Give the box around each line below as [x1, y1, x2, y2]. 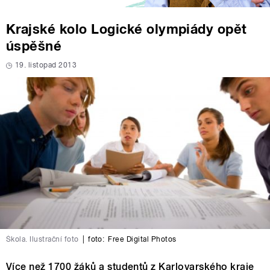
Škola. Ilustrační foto [6, 235, 79, 244]
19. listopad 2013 [15, 61, 77, 70]
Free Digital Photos [108, 235, 177, 244]
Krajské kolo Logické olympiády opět [6, 21, 247, 37]
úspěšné [6, 38, 62, 54]
